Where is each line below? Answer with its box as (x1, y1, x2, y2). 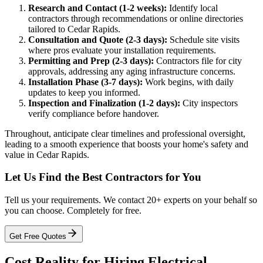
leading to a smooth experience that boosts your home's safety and (5, 139, 248, 149)
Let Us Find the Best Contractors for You (5, 171, 201, 184)
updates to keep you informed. (28, 87, 140, 97)
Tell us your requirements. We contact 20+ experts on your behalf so (5, 195, 257, 205)
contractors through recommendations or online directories (28, 13, 243, 23)
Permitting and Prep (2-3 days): (28, 55, 154, 66)
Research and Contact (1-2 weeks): (28, 2, 167, 13)
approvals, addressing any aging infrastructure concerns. (28, 66, 235, 76)
